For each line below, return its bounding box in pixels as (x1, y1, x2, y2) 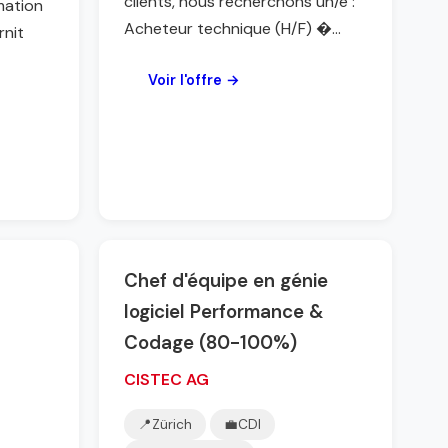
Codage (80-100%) (124, 330, 297, 355)
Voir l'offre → (148, 71, 240, 89)
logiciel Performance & (124, 299, 324, 324)
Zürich (152, 416, 192, 433)
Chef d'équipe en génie (124, 268, 328, 293)
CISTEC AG (124, 369, 209, 390)
